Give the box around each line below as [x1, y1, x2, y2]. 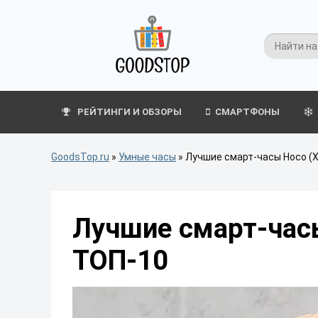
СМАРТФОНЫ [215, 106, 280, 117]
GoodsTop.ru [51, 151, 109, 163]
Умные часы [119, 151, 176, 163]
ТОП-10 [72, 244, 168, 276]
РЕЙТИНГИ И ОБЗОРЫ [75, 106, 182, 117]
